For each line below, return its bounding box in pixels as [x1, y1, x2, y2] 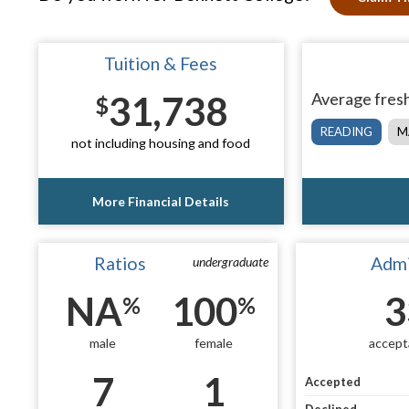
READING [320, 124, 372, 139]
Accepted [305, 374, 362, 390]
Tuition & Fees [104, 53, 218, 74]
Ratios [94, 252, 147, 274]
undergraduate [193, 253, 269, 269]
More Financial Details [92, 193, 230, 209]
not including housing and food [71, 135, 251, 151]
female [194, 334, 233, 351]
